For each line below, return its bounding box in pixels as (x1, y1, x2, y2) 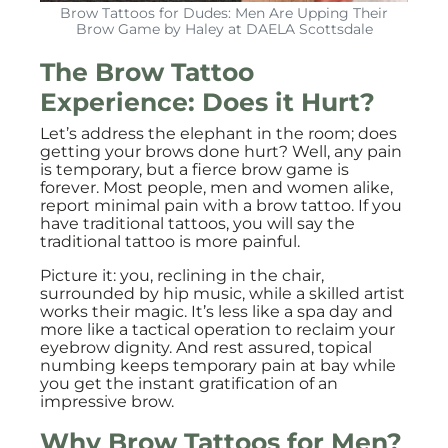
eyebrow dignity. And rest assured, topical (40, 338, 372, 357)
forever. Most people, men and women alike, (40, 178, 393, 197)
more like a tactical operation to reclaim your (40, 320, 395, 339)
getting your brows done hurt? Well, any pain (40, 142, 402, 161)
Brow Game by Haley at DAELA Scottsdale (75, 20, 373, 38)
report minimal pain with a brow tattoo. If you (40, 196, 402, 215)
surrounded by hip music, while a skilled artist (40, 284, 405, 303)
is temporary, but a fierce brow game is (40, 160, 349, 179)
